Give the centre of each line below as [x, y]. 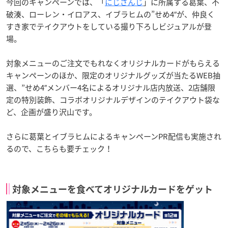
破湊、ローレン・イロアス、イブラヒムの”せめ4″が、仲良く [110, 14]
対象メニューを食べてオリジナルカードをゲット [112, 189]
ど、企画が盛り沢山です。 [51, 112]
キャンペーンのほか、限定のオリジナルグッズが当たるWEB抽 [113, 75]
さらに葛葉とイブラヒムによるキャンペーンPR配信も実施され [114, 136]
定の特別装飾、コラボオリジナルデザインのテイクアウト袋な [113, 99]
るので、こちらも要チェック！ [59, 148]
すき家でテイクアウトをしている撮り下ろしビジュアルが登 [109, 26]
